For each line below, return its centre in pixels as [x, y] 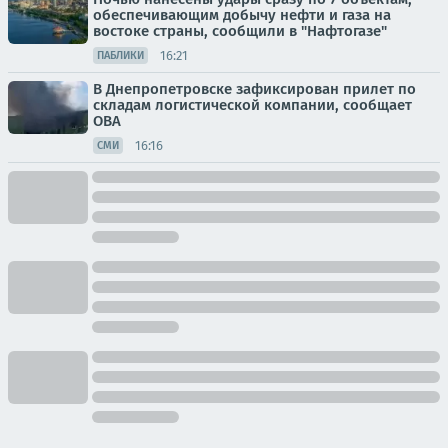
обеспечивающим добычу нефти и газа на [242, 15]
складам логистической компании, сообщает [252, 105]
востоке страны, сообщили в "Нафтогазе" [240, 31]
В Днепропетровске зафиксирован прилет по [254, 89]
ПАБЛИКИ [120, 55]
